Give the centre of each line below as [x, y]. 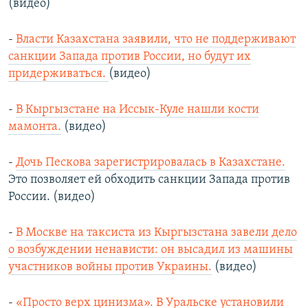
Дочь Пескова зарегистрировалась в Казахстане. [151, 163]
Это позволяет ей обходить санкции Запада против [149, 180]
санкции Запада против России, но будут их [130, 57]
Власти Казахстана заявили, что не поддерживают [156, 40]
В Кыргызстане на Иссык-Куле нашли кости [137, 110]
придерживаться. [58, 74]
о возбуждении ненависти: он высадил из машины [151, 250]
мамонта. [35, 127]
